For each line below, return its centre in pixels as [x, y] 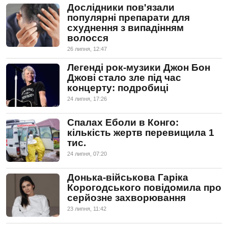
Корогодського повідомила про [144, 188]
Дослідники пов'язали [121, 7]
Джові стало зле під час [124, 78]
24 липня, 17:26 [87, 99]
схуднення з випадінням [125, 28]
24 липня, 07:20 [87, 154]
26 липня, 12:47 [87, 49]
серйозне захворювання [126, 198]
